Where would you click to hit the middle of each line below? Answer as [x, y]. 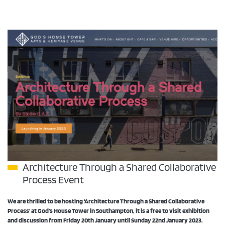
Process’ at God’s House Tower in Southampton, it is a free [85, 211]
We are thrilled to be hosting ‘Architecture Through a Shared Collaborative [106, 202]
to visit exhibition [186, 211]
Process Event [53, 180]
